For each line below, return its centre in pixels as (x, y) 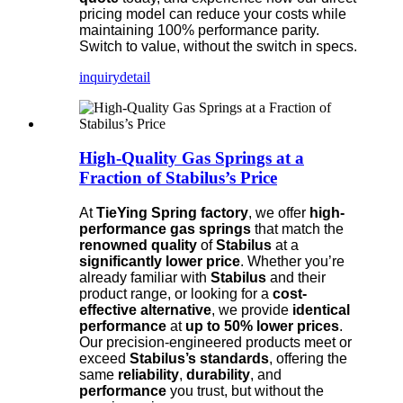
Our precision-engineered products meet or (215, 342)
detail (135, 76)
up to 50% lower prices (262, 326)
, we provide (252, 309)
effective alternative (145, 309)
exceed (104, 358)
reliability (148, 374)
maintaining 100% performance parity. (199, 30)
